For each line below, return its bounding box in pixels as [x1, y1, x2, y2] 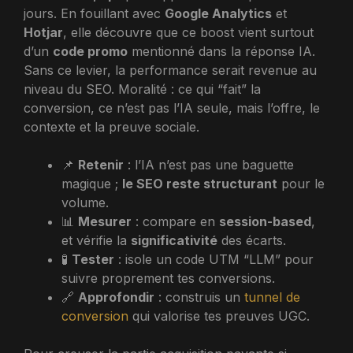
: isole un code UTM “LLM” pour [114, 251, 314, 267]
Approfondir [78, 289, 154, 305]
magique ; [61, 176, 122, 191]
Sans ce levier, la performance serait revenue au [24, 62, 317, 78]
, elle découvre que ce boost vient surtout [63, 24, 314, 40]
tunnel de [244, 289, 300, 305]
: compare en [132, 214, 219, 229]
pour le [277, 176, 325, 191]
